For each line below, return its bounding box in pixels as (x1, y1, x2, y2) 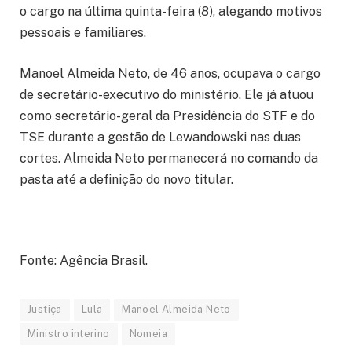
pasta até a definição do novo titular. (20, 172, 233, 188)
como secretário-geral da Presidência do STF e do (20, 108, 315, 124)
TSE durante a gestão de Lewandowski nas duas (20, 130, 301, 145)
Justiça (27, 303, 62, 316)
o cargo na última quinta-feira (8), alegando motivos (20, 4, 322, 20)
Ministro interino (27, 328, 110, 340)
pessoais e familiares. (20, 25, 146, 41)
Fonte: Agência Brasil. (20, 253, 148, 269)
